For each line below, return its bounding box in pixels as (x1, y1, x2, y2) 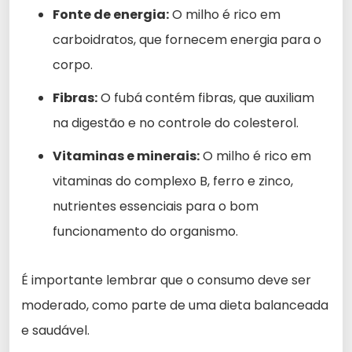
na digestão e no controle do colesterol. (53, 113, 299, 132)
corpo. (53, 55, 93, 74)
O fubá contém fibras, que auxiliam (97, 88, 314, 107)
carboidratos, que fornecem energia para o (53, 30, 321, 49)
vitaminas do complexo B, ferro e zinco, (53, 171, 293, 190)
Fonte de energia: (53, 5, 169, 24)
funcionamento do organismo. (53, 222, 238, 240)
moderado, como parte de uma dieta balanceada (21, 295, 328, 314)
